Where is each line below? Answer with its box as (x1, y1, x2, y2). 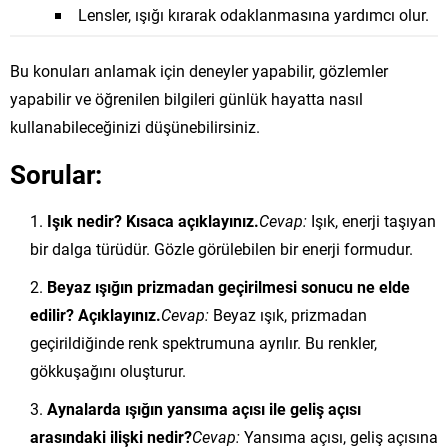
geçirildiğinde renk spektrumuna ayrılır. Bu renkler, (30, 331, 377, 353)
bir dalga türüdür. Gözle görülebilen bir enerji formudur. (30, 237, 413, 259)
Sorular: (10, 156, 102, 191)
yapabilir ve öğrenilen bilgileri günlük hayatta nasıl (10, 87, 363, 109)
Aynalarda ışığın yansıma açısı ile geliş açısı (47, 397, 361, 419)
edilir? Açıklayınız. (30, 303, 161, 325)
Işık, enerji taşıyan (307, 209, 436, 231)
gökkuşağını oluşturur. (30, 359, 186, 381)
